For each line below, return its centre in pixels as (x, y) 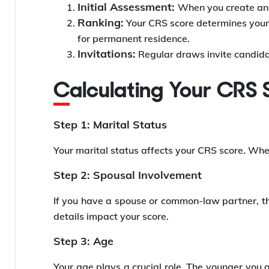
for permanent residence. (134, 39)
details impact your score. (111, 216)
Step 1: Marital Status (110, 125)
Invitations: (107, 54)
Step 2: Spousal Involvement (128, 175)
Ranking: (101, 23)
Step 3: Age (83, 241)
